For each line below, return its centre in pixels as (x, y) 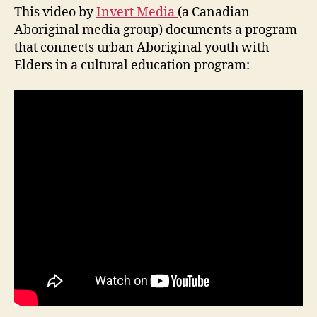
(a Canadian (214, 12)
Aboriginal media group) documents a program (156, 30)
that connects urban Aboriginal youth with (142, 47)
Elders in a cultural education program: (132, 65)
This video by (55, 12)
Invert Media (137, 12)
